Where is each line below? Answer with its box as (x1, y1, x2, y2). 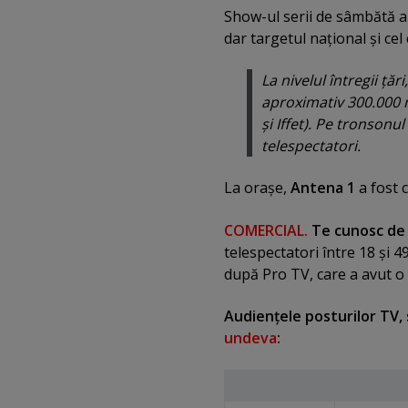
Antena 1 (291, 178, 355, 199)
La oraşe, (224, 178, 291, 199)
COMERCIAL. (224, 219, 308, 240)
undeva (224, 328, 277, 349)
